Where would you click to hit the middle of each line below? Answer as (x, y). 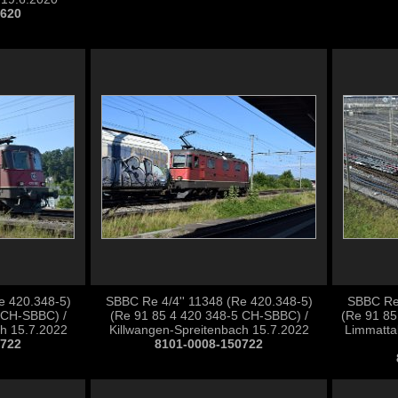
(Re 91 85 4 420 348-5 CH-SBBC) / (209, 315)
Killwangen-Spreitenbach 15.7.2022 (209, 330)
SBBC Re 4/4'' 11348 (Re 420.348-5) (209, 301)
